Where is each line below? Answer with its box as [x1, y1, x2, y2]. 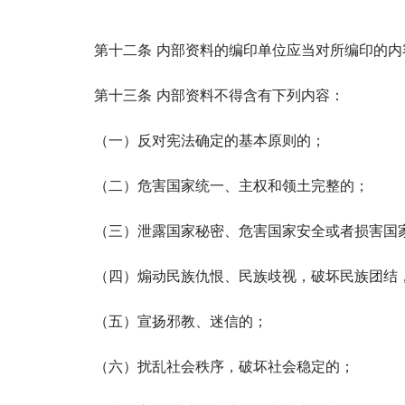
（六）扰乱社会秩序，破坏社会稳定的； [94, 355, 354, 376]
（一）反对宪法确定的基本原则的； [94, 129, 325, 150]
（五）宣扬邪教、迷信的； [94, 310, 268, 331]
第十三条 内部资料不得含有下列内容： [94, 84, 344, 105]
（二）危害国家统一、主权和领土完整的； [94, 174, 369, 195]
